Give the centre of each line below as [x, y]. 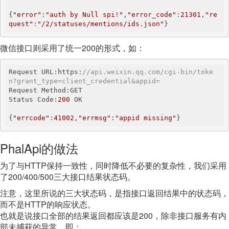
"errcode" [31, 118]
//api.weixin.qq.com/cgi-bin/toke [148, 72]
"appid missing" [146, 118]
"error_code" [152, 15]
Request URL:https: [45, 72]
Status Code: [33, 99]
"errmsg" [95, 118]
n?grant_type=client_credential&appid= [84, 81]
